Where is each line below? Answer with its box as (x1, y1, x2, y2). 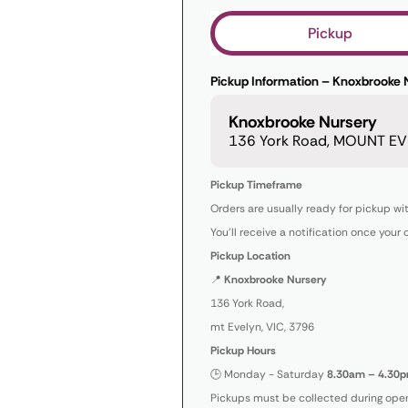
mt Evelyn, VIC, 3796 (210, 320, 314, 335)
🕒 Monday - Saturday (210, 367, 324, 382)
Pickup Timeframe (210, 178, 302, 193)
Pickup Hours (210, 343, 276, 359)
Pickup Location (210, 249, 291, 264)
